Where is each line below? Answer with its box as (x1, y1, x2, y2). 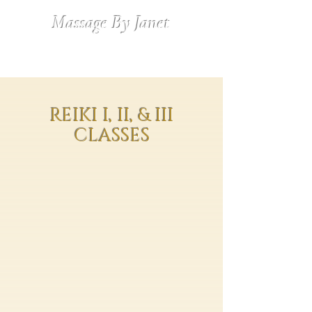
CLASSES (73, 124, 150, 148)
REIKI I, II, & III (49, 104, 173, 128)
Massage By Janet (52, 11, 170, 34)
